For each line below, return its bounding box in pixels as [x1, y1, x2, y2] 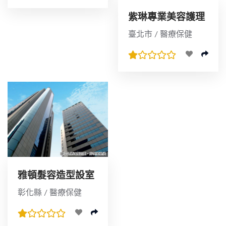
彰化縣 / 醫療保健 [18, 188, 82, 197]
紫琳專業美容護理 [128, 12, 205, 22]
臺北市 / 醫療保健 [128, 30, 192, 38]
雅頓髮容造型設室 [18, 171, 94, 181]
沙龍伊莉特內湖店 [128, 25, 205, 35]
